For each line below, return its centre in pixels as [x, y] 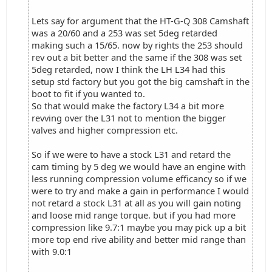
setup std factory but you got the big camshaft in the [141, 81]
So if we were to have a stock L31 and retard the [131, 154]
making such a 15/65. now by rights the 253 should [137, 45]
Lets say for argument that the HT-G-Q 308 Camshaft [140, 21]
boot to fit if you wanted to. [88, 93]
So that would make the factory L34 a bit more [128, 106]
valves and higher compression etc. [105, 130]
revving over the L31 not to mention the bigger [129, 118]
